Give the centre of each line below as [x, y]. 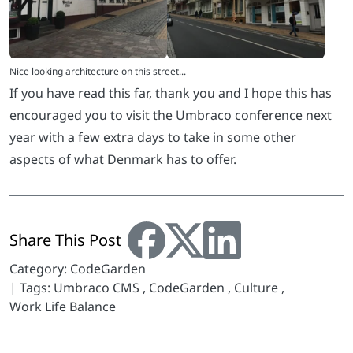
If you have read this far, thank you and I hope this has [171, 93]
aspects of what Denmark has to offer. [123, 160]
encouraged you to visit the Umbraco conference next [171, 115]
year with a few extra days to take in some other [153, 137]
